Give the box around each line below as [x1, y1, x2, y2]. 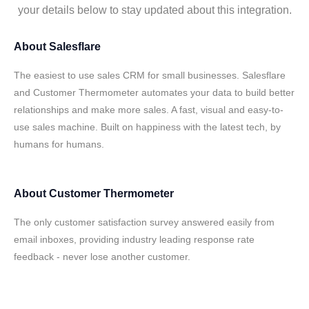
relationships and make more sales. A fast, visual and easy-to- [14, 104, 283, 115]
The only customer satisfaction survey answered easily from [14, 217, 275, 228]
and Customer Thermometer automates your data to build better [14, 87, 295, 98]
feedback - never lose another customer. [14, 251, 190, 262]
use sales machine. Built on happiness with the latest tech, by [14, 121, 281, 132]
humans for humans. [14, 139, 104, 150]
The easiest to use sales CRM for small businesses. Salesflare [14, 70, 286, 81]
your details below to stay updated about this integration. [17, 4, 292, 16]
